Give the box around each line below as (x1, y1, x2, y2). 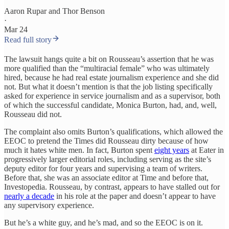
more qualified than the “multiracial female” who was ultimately (4, 64, 210, 73)
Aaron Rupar (4, 7, 47, 15)
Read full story (4, 35, 52, 44)
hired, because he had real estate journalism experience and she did (4, 73, 219, 82)
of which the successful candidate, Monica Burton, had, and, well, (4, 101, 217, 109)
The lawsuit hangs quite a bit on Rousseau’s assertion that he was (4, 55, 214, 63)
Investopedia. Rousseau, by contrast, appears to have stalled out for (4, 182, 220, 191)
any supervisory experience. (4, 201, 94, 210)
